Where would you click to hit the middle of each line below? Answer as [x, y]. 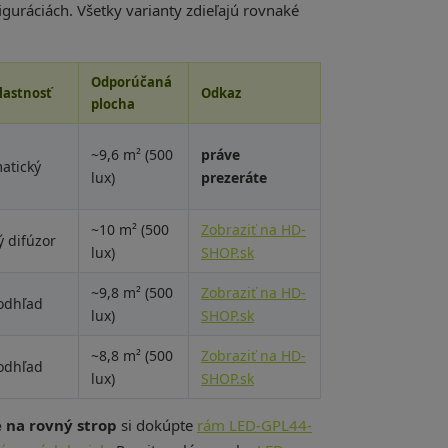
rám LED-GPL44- [254, 425]
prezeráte [233, 177]
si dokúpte [156, 425]
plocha [112, 104]
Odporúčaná [131, 82]
